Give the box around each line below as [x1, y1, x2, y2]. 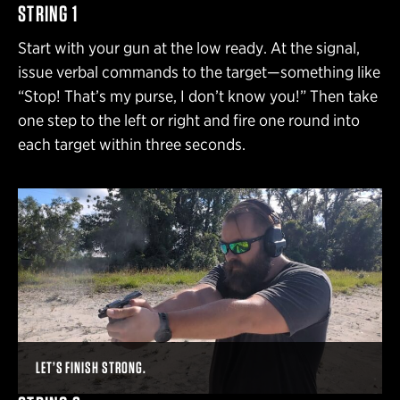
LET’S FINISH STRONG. [36, 358, 147, 378]
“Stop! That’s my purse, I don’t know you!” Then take [18, 87, 378, 106]
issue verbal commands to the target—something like [18, 62, 380, 82]
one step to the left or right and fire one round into [18, 111, 360, 130]
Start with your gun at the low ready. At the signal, [18, 38, 360, 58]
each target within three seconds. [18, 135, 246, 154]
